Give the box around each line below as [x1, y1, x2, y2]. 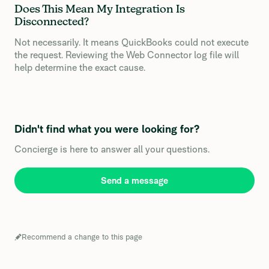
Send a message [101, 175, 168, 186]
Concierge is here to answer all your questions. [14, 144, 210, 155]
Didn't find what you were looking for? [14, 122, 199, 135]
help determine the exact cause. [14, 62, 145, 73]
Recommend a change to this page [22, 232, 142, 241]
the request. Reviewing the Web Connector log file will [14, 49, 239, 61]
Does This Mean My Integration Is [14, 4, 185, 15]
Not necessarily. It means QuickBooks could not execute [14, 37, 249, 48]
